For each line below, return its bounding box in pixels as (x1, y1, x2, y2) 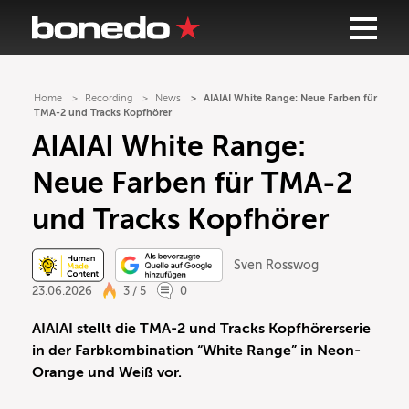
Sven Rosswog (233, 258, 319, 272)
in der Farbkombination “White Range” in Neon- (32, 342, 361, 360)
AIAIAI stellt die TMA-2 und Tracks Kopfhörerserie (32, 320, 371, 338)
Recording (85, 92, 132, 104)
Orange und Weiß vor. (32, 364, 182, 382)
